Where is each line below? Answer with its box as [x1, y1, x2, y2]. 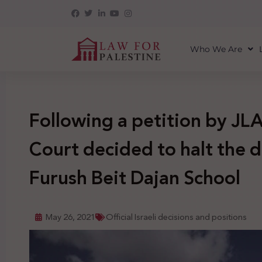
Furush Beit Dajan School [29, 161, 240, 195]
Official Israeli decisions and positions [106, 209, 247, 225]
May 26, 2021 [46, 209, 95, 225]
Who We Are [189, 44, 242, 54]
